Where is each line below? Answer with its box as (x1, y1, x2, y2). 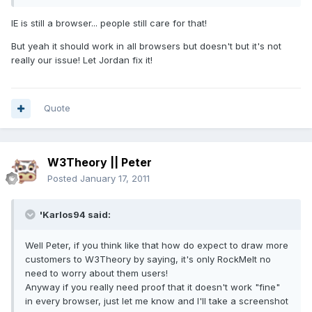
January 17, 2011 (80, 173, 150, 185)
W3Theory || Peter (47, 155, 152, 170)
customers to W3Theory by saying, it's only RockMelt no (25, 253, 271, 265)
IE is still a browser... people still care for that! (11, 17, 207, 29)
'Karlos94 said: (38, 209, 111, 221)
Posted (47, 173, 80, 185)
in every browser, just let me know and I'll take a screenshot (25, 295, 288, 307)
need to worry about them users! (25, 267, 168, 279)
